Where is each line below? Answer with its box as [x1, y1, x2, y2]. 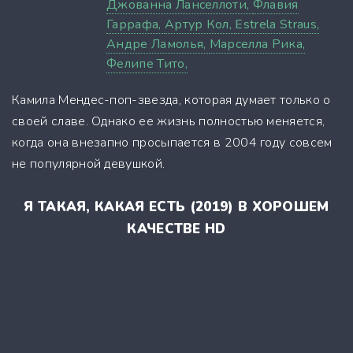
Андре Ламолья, [106, 35, 210, 53]
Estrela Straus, [235, 15, 320, 33]
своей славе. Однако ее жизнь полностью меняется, [12, 112, 325, 130]
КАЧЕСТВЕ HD [127, 219, 226, 238]
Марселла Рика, [209, 35, 306, 53]
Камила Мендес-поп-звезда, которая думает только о [12, 91, 331, 109]
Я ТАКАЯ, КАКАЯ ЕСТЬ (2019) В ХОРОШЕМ [24, 197, 329, 216]
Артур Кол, [164, 15, 236, 33]
